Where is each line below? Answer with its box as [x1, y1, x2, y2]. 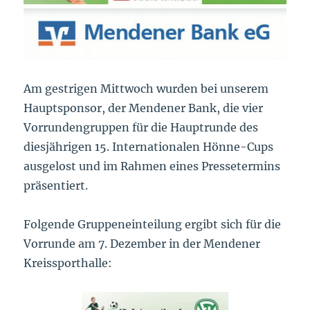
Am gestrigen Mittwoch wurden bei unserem [24, 82, 269, 96]
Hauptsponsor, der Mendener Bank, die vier [24, 101, 264, 116]
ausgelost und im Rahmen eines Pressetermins [24, 159, 281, 174]
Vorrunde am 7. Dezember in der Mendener [24, 237, 261, 251]
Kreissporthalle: [24, 256, 113, 271]
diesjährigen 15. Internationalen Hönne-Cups [24, 140, 274, 154]
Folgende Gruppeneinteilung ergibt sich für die [24, 217, 282, 232]
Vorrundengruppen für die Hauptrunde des [24, 120, 259, 135]
